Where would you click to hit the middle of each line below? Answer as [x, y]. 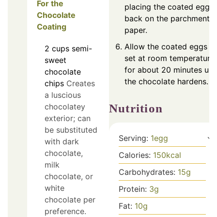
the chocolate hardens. [166, 81]
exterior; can [68, 118]
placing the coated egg [167, 7]
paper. [136, 30]
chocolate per [70, 199]
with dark [62, 141]
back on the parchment [167, 18]
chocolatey [65, 106]
